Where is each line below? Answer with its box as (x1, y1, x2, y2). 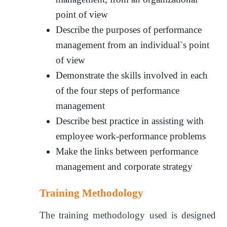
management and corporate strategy (56, 161, 193, 172)
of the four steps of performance (56, 85, 180, 96)
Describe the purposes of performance (56, 24, 202, 35)
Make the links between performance (56, 145, 199, 157)
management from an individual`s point (56, 39, 210, 50)
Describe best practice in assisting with (56, 115, 204, 126)
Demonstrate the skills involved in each (56, 69, 208, 81)
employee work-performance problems (56, 130, 206, 141)
